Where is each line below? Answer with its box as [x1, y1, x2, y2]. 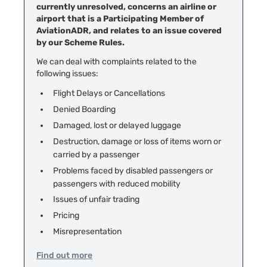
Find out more [36, 250, 92, 261]
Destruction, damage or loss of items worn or [52, 136, 221, 147]
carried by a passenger [52, 149, 139, 160]
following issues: [36, 68, 98, 79]
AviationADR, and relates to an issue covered [36, 25, 222, 36]
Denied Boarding [52, 104, 116, 114]
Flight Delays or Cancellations [52, 88, 165, 98]
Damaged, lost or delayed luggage [52, 120, 181, 131]
